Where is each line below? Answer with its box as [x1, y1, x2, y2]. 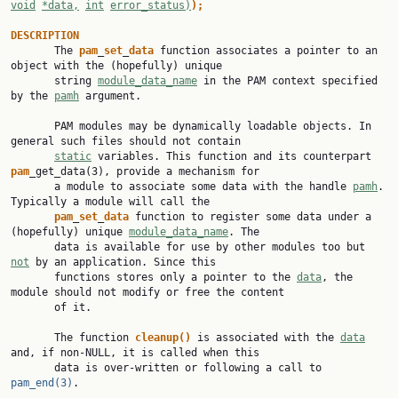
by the [11, 90, 54, 102]
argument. [79, 90, 141, 102]
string [54, 75, 98, 87]
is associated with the [191, 331, 340, 344]
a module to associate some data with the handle [54, 180, 353, 193]
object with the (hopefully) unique [11, 60, 222, 72]
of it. [11, 301, 54, 314]
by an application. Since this [29, 256, 216, 268]
